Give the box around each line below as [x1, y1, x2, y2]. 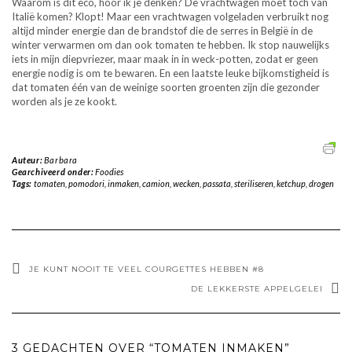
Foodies [95, 167, 123, 178]
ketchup [276, 178, 306, 189]
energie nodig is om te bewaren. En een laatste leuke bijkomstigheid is [12, 67, 329, 80]
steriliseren [233, 178, 273, 189]
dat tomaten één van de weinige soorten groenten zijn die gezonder [12, 81, 320, 94]
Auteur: [12, 155, 44, 166]
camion [141, 178, 170, 189]
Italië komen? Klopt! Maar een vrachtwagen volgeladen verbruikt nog [12, 10, 328, 24]
